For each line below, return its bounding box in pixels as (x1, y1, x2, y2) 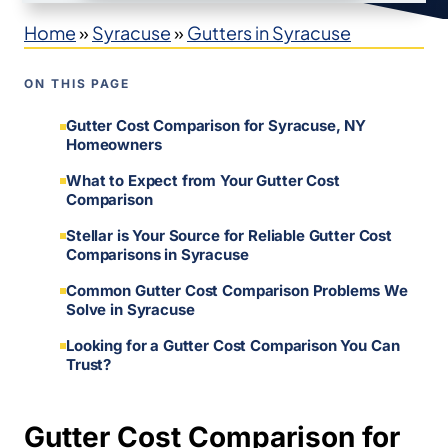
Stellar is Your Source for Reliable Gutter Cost (66, 225, 392, 245)
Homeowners (66, 135, 162, 155)
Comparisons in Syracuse (66, 244, 249, 264)
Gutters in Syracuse (187, 20, 351, 44)
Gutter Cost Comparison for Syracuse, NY (66, 116, 367, 136)
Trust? (66, 354, 112, 374)
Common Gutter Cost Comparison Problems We (66, 280, 408, 300)
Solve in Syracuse (66, 299, 195, 319)
